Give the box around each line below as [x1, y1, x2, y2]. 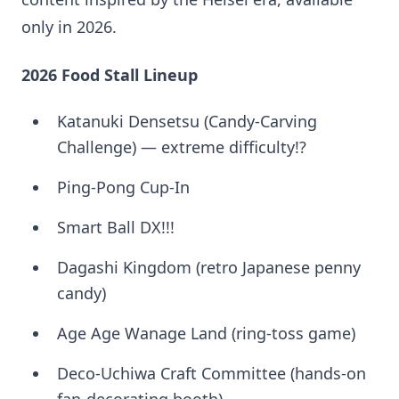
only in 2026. [21, 16, 117, 37]
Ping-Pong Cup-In [57, 176, 190, 198]
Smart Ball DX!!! [57, 216, 175, 238]
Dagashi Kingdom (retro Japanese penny [57, 256, 361, 278]
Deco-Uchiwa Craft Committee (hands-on [57, 362, 366, 384]
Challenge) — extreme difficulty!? [57, 136, 306, 158]
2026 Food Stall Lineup [21, 63, 198, 85]
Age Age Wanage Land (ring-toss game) [57, 322, 355, 344]
